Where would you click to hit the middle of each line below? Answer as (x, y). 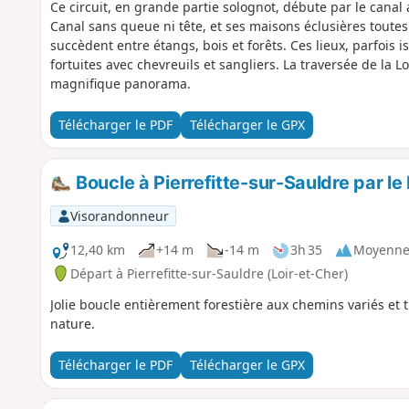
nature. (72, 323)
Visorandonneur (119, 215)
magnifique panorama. (120, 83)
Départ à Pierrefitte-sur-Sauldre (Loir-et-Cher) (209, 273)
